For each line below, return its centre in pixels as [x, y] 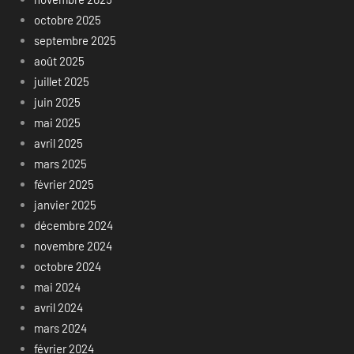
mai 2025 [57, 122]
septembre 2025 [75, 40]
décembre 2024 [73, 225]
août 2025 [59, 60]
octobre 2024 [67, 266]
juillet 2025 [61, 81]
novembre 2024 [73, 245]
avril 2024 [58, 307]
